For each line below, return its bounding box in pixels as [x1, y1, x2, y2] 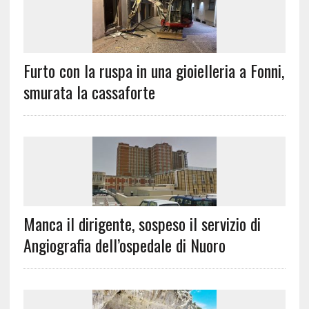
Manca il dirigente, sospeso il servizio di [23, 211, 261, 237]
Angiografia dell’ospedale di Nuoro [23, 232, 226, 258]
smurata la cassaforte [23, 79, 155, 105]
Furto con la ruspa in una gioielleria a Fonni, [23, 58, 284, 83]
